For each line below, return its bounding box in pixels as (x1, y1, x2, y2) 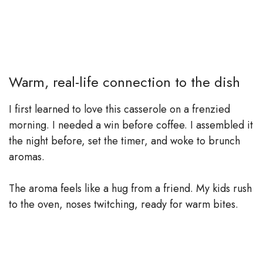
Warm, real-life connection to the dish (9, 71, 240, 92)
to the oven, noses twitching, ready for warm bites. (9, 196, 238, 212)
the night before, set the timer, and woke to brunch (9, 133, 240, 149)
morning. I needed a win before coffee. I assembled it (9, 117, 253, 133)
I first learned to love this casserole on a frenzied (9, 101, 230, 117)
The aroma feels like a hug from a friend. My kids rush (9, 180, 252, 196)
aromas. (9, 149, 45, 164)
